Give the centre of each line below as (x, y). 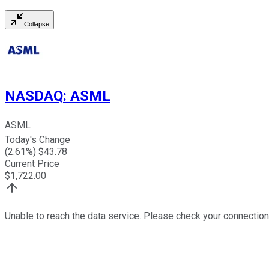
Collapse (37, 24)
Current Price (32, 164)
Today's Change (38, 140)
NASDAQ (34, 96)
